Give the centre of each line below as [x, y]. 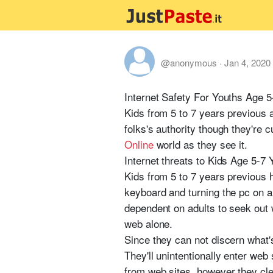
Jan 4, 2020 [247, 62]
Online [139, 144]
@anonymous [189, 62]
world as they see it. [200, 144]
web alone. [149, 223]
